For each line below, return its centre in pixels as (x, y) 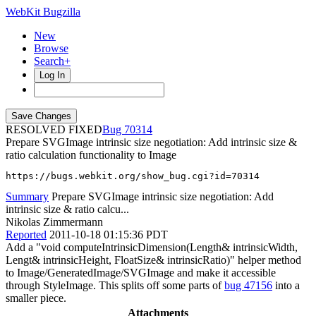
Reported (26, 235)
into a (286, 285)
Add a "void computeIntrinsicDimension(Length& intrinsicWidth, (152, 247)
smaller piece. (36, 298)
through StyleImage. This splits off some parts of (115, 285)
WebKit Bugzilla (43, 12)
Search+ (52, 61)
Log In (52, 75)
